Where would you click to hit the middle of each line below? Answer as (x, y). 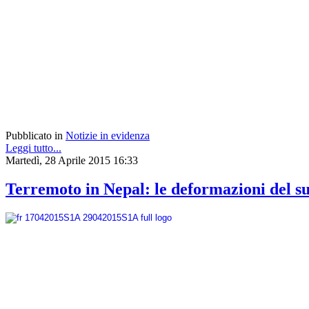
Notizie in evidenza (108, 135)
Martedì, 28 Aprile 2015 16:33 (72, 160)
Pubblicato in (34, 135)
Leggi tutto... (33, 148)
